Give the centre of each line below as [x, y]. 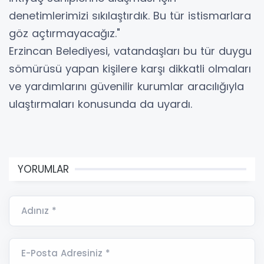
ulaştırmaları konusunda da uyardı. [100, 104]
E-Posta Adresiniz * [66, 253]
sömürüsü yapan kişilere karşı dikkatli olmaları [130, 68]
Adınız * [39, 210]
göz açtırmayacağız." [65, 33]
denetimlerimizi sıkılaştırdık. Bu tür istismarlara [130, 15]
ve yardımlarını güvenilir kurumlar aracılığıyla [126, 86]
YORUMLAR [43, 169]
